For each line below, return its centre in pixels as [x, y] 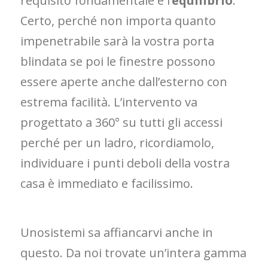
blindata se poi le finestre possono [118, 62]
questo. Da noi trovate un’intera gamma [134, 253]
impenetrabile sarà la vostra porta [118, 41]
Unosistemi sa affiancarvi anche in [117, 233]
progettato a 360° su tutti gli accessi [122, 123]
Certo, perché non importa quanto [118, 21]
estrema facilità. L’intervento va [109, 102]
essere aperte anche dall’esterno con [124, 82]
